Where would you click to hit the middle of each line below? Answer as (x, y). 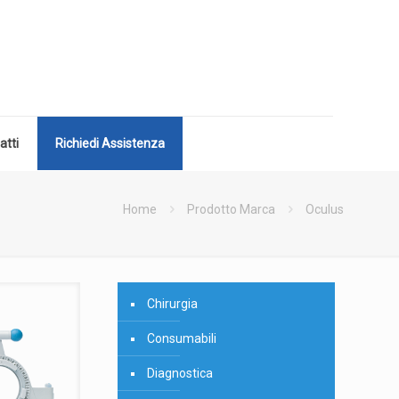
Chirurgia (172, 304)
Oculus (325, 209)
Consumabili (181, 338)
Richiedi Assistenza (110, 143)
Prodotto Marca (231, 209)
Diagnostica (179, 373)
